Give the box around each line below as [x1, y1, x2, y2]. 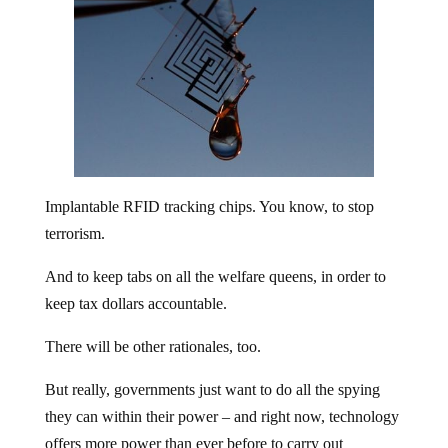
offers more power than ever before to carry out [44, 419, 343, 437]
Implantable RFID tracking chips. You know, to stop [44, 182, 374, 200]
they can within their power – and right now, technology [44, 392, 399, 410]
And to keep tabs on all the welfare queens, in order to [44, 252, 386, 270]
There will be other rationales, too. [44, 322, 261, 340]
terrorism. [44, 209, 105, 227]
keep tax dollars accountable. [44, 279, 227, 297]
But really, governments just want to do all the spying [44, 365, 380, 383]
